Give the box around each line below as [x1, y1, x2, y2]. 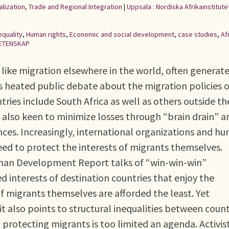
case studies [178, 30, 217, 39]
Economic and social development [70, 30, 174, 39]
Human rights [26, 30, 66, 39]
